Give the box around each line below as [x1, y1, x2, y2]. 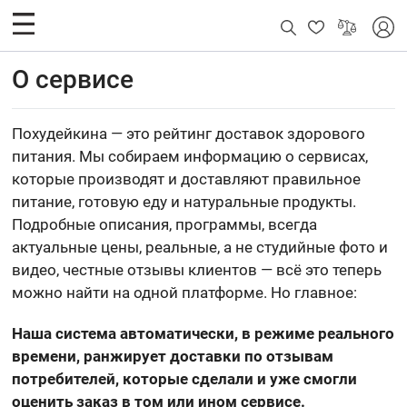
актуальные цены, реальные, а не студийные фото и [12, 238, 389, 256]
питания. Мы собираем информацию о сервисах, [12, 147, 369, 165]
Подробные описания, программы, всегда [12, 215, 318, 233]
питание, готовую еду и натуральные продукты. [12, 193, 357, 211]
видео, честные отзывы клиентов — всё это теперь [12, 261, 382, 279]
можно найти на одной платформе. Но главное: [12, 283, 358, 302]
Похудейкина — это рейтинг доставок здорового [12, 124, 366, 143]
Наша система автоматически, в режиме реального [12, 324, 395, 342]
